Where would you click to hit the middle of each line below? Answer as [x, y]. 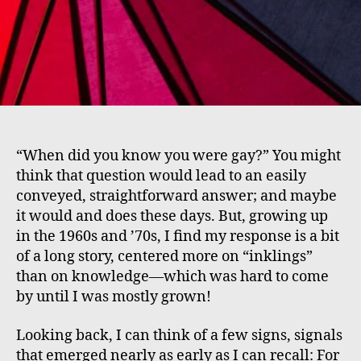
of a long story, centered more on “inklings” [164, 257]
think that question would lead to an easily [161, 176]
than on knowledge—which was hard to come [172, 277]
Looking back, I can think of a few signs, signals [179, 335]
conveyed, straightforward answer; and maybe [176, 197]
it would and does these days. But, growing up [172, 217]
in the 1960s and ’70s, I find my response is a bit [178, 237]
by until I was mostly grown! [114, 297]
